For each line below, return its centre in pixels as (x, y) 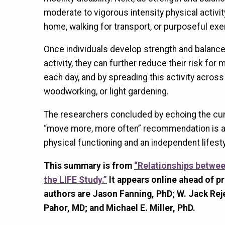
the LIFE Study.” (75, 180)
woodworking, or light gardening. (106, 92)
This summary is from (89, 165)
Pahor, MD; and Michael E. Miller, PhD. (119, 208)
